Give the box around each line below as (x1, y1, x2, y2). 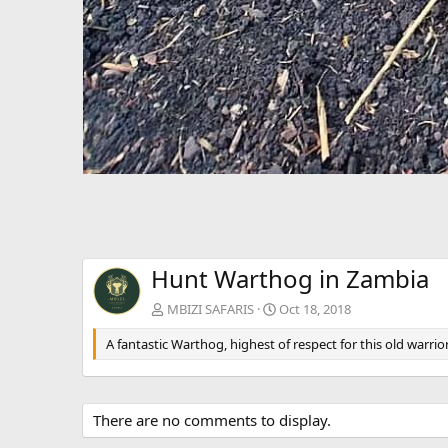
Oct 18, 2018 (279, 299, 351, 318)
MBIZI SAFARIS (167, 299, 254, 318)
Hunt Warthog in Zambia (151, 261, 429, 295)
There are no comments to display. (93, 409, 331, 430)
